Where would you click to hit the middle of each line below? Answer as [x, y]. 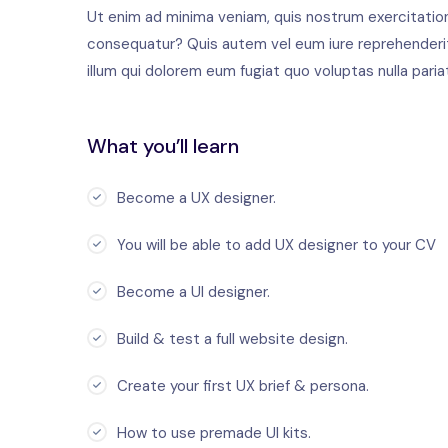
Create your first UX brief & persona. [243, 386]
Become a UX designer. [196, 198]
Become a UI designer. [193, 292]
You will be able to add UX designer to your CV [276, 245]
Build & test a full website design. [232, 339]
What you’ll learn [163, 146]
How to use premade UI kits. [214, 433]
